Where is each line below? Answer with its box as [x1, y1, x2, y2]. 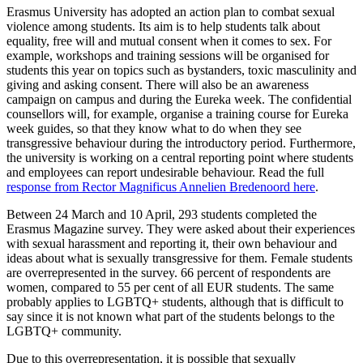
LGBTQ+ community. [6, 324, 122, 339]
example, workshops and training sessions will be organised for [6, 49, 329, 63]
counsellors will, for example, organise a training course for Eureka [6, 107, 348, 122]
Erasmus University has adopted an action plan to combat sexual [6, 5, 335, 19]
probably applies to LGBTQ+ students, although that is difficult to [6, 295, 344, 310]
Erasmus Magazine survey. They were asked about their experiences [6, 222, 355, 237]
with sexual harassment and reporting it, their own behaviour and [6, 237, 337, 251]
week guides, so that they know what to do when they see [6, 122, 301, 136]
